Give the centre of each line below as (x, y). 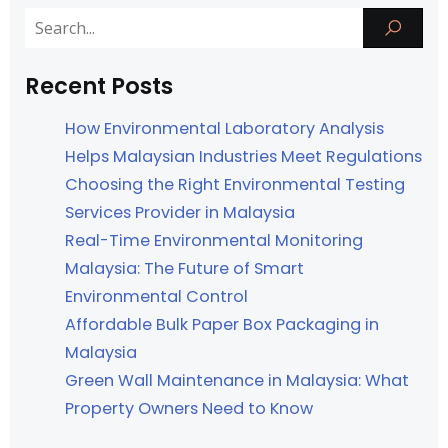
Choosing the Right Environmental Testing (235, 184)
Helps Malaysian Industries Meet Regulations (243, 156)
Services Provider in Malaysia (180, 212)
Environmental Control (156, 296)
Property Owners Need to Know (189, 408)
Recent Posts (99, 85)
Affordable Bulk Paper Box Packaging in (222, 324)
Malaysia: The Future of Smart (184, 268)
